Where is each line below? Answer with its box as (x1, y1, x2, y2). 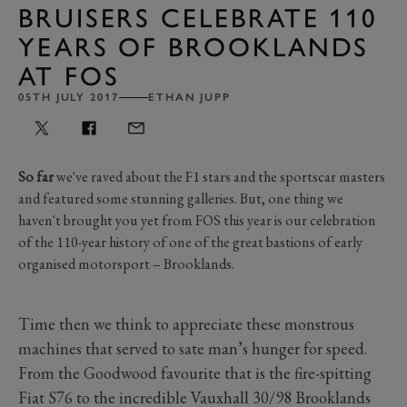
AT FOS (18, 59, 120, 92)
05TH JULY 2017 (18, 90, 119, 104)
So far (18, 166, 56, 186)
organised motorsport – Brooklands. (18, 253, 234, 273)
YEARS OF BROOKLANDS (18, 30, 370, 63)
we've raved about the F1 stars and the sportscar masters (56, 166, 385, 186)
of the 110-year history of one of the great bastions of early (18, 232, 362, 252)
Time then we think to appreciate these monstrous (18, 313, 354, 334)
